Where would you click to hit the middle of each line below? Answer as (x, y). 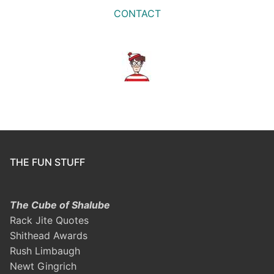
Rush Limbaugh (45, 251)
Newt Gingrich (43, 266)
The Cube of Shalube (60, 205)
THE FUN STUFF (47, 162)
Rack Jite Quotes (49, 220)
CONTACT (137, 13)
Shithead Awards (49, 236)
